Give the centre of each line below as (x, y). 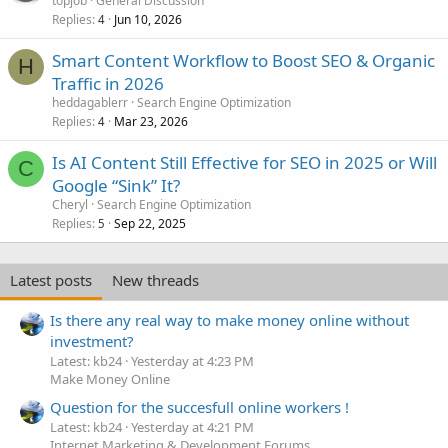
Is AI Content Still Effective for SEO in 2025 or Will (244, 163)
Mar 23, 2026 (151, 122)
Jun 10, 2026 (148, 20)
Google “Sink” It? (116, 186)
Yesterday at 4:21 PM (192, 427)
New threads (155, 280)
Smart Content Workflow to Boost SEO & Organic (243, 61)
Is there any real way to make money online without (229, 319)
